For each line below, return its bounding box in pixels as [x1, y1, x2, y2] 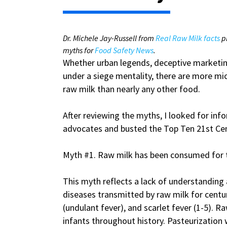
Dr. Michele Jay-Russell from [63, 33, 156, 43]
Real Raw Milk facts [156, 33, 221, 43]
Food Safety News [95, 45, 154, 55]
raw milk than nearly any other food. [63, 83, 200, 95]
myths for [63, 45, 95, 55]
